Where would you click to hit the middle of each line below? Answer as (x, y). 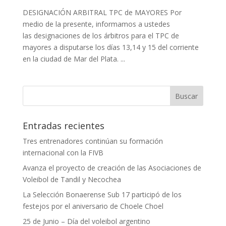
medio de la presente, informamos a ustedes (96, 24)
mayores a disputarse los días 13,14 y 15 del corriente (110, 47)
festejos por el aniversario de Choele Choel (93, 206)
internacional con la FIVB (63, 153)
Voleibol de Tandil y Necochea (72, 179)
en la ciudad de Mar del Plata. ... (74, 59)
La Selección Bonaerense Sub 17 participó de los (102, 194)
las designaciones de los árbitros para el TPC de (101, 36)
